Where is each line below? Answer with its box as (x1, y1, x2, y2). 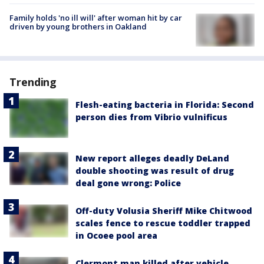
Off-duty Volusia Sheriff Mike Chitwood (75, 205, 252, 216)
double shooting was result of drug (75, 165, 234, 176)
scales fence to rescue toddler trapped (75, 217, 250, 229)
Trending (9, 75, 57, 90)
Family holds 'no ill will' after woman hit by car (9, 12, 182, 23)
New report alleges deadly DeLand (75, 153, 229, 164)
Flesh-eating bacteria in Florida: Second (75, 99, 254, 111)
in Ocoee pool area (75, 230, 157, 241)
